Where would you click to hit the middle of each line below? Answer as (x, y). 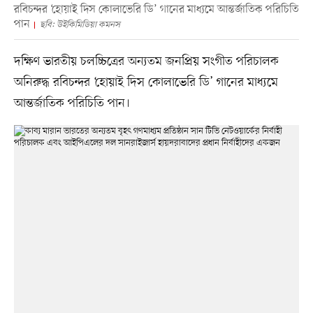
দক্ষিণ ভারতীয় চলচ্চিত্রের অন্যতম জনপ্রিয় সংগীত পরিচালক (146, 62)
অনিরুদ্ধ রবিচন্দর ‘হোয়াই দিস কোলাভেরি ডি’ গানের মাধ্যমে (146, 83)
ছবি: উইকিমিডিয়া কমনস (80, 25)
